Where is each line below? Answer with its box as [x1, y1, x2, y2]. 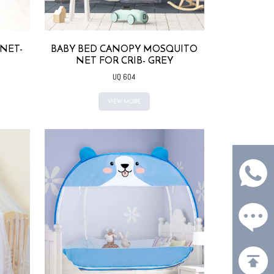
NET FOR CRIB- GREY [75, 52, 173, 67]
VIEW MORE [108, 96, 141, 106]
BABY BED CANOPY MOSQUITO [51, 40, 198, 56]
